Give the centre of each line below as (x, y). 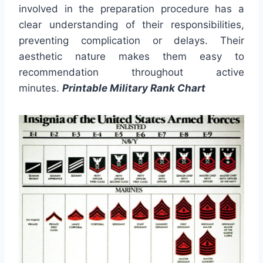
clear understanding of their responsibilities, (131, 24)
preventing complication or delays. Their (131, 40)
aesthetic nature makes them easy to (131, 56)
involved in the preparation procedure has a (131, 9)
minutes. (41, 88)
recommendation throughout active (131, 72)
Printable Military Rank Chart (134, 88)
